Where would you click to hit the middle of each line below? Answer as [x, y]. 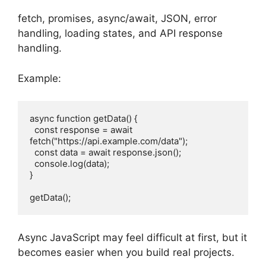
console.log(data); [72, 164]
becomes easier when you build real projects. [126, 252]
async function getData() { [83, 119]
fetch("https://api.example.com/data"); [109, 141]
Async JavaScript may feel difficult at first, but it [132, 237]
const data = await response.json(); [108, 153]
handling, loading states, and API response [120, 34]
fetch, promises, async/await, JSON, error [117, 19]
